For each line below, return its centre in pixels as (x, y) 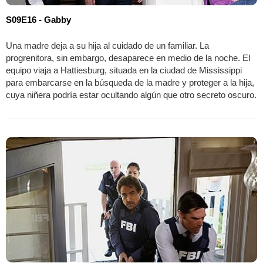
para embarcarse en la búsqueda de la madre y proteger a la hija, (130, 83)
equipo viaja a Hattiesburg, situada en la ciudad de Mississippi (124, 70)
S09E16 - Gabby (38, 20)
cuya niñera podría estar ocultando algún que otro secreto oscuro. (131, 95)
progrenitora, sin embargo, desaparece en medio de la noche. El (128, 58)
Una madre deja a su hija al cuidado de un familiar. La (107, 46)
